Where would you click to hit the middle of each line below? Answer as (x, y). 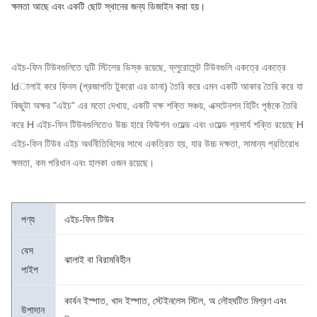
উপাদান (33, 310)
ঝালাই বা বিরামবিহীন (97, 260)
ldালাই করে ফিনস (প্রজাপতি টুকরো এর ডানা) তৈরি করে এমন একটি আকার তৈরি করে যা (157, 86)
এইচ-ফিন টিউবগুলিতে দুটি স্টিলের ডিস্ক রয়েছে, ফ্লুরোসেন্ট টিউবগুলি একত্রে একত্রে (149, 67)
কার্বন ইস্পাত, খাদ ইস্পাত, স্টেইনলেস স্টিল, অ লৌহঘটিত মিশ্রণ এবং (175, 301)
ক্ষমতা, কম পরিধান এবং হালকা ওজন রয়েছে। (83, 163)
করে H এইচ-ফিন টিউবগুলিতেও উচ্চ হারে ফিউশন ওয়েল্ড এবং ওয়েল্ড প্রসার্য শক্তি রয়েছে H (157, 125)
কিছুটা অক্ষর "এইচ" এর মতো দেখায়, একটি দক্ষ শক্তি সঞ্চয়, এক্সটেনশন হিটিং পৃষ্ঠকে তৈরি (154, 105)
